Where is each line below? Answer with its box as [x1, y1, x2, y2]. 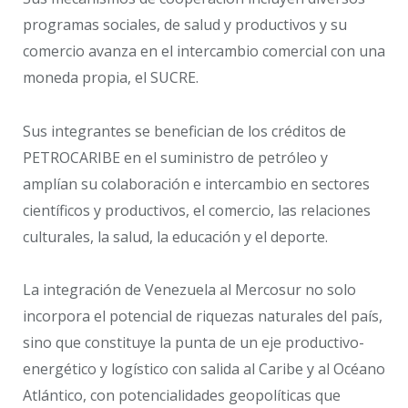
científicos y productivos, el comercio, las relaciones [23, 199, 371, 220]
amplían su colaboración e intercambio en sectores [23, 173, 370, 194]
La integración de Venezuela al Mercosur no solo [23, 280, 356, 301]
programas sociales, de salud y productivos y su [23, 14, 347, 35]
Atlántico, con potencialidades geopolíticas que [23, 385, 341, 406]
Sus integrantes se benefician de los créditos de [23, 120, 346, 141]
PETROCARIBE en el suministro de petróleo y [23, 147, 328, 168]
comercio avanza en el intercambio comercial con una [23, 40, 385, 61]
